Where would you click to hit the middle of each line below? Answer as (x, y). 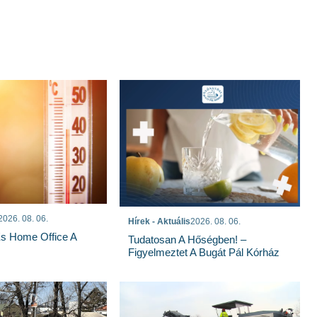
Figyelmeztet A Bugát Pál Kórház (207, 252)
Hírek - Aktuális (160, 221)
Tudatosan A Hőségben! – (188, 239)
